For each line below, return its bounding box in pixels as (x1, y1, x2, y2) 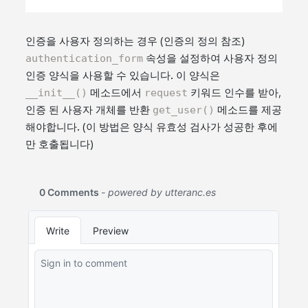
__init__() (25, 86, 88, 99)
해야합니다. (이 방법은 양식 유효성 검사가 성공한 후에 (25, 120, 278, 133)
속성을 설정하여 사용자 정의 (143, 52, 278, 65)
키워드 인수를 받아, (188, 86, 282, 99)
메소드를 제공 (214, 103, 283, 116)
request (144, 86, 188, 99)
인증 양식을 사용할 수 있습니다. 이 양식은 (25, 69, 221, 82)
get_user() (153, 103, 215, 116)
